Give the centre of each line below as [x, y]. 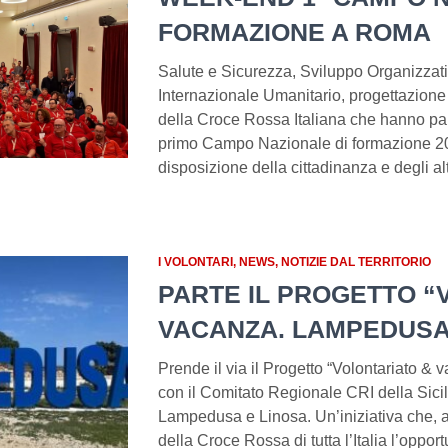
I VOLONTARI [195, 262]
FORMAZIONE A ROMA [294, 32]
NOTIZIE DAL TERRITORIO [355, 262]
